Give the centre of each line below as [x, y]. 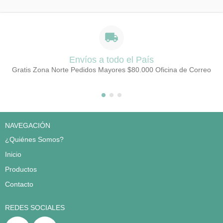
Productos [21, 169]
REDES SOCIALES [35, 208]
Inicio [13, 155]
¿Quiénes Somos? [34, 140]
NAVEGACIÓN [28, 126]
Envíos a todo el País [111, 60]
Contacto [19, 184]
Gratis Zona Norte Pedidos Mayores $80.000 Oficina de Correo [111, 70]
